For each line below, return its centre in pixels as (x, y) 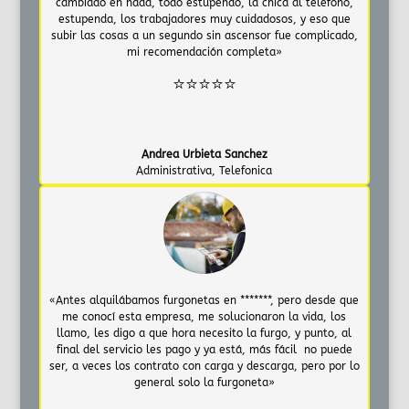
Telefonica (246, 170)
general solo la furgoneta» (204, 382)
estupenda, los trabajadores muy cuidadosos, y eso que (204, 19)
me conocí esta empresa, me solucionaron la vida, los (204, 316)
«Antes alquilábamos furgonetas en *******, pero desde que (204, 300)
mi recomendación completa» (204, 52)
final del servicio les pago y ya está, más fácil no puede (204, 349)
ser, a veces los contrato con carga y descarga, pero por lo (204, 366)
